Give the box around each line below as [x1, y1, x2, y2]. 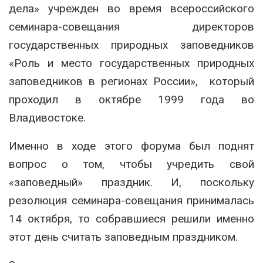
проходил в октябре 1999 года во [9, 92, 254, 106]
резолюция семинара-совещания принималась [9, 193, 254, 207]
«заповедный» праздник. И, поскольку [9, 175, 254, 189]
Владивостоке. [9, 110, 86, 124]
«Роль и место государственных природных [9, 56, 254, 70]
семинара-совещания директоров [9, 19, 254, 33]
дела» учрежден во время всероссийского [9, 1, 254, 15]
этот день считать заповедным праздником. [9, 230, 238, 244]
